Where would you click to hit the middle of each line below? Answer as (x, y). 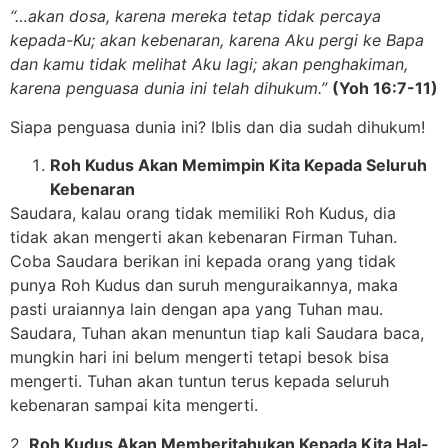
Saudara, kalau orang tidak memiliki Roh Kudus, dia (203, 213)
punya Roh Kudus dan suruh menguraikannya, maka (204, 285)
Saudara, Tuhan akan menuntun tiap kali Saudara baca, (217, 333)
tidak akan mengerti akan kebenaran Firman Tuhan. (203, 237)
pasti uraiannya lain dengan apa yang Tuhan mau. (196, 309)
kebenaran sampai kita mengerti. (134, 405)
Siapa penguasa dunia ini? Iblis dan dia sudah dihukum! (217, 126)
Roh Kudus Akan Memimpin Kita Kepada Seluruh (238, 165)
